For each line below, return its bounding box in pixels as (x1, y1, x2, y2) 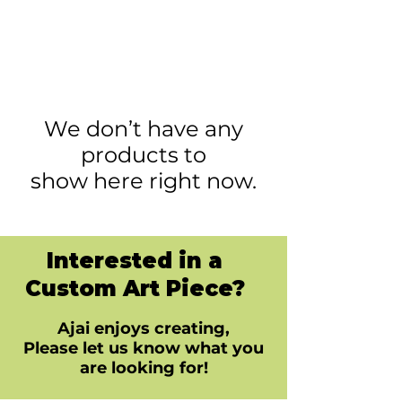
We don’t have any (44, 115, 243, 142)
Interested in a (47, 247, 223, 274)
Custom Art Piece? (24, 275, 245, 301)
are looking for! (79, 357, 208, 378)
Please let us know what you (23, 337, 264, 358)
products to (81, 141, 206, 168)
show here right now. (31, 167, 257, 194)
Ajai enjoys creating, (57, 318, 230, 338)
